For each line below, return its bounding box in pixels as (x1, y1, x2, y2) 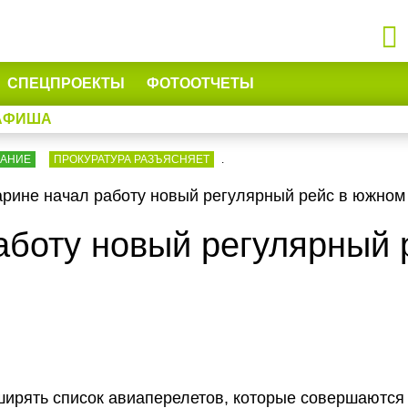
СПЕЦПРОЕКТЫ (7, 76, 125, 91)
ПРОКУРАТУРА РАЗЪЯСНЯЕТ (54, 153, 209, 166)
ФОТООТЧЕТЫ (147, 76, 254, 91)
